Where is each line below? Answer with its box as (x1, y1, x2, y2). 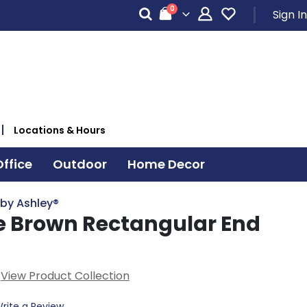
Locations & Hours (14, 123, 106, 137)
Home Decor (127, 155, 205, 173)
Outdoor (52, 155, 107, 173)
